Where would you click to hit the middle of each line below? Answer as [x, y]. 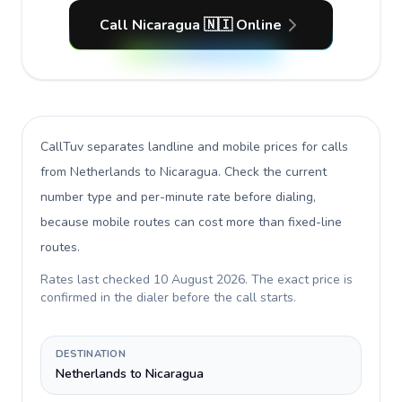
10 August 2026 [199, 280]
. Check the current [272, 172]
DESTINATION [91, 354]
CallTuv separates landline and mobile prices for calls [194, 147]
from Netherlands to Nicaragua [129, 172]
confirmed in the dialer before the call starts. [168, 297]
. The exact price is [299, 280]
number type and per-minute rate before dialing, [178, 197]
